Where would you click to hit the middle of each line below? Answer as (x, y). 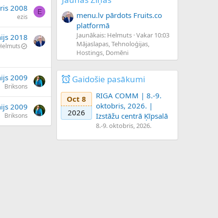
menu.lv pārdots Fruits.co (119, 15)
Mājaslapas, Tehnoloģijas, (113, 44)
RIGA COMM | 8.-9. (129, 96)
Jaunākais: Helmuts (104, 35)
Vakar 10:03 (153, 35)
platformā (93, 25)
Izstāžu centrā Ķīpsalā (132, 116)
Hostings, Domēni (102, 52)
